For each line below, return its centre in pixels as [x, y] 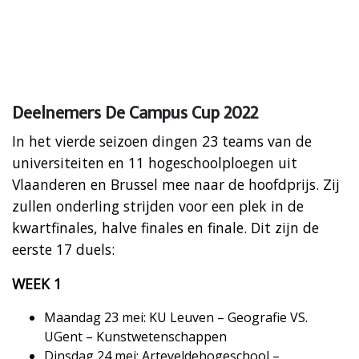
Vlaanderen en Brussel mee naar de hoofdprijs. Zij [176, 184]
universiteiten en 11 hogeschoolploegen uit [155, 162]
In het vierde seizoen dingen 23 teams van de [162, 141]
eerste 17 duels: [63, 249]
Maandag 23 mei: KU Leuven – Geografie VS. [176, 317]
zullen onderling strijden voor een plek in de [158, 206]
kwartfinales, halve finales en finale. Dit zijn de [165, 227]
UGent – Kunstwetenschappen [135, 336]
